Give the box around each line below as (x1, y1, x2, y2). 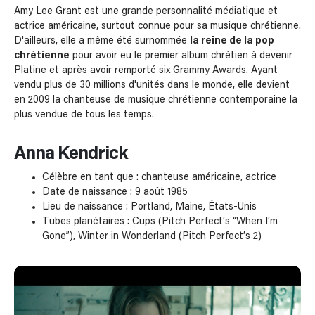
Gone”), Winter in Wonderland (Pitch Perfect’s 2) (42, 231, 262, 241)
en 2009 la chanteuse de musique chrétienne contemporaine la (14, 95, 297, 105)
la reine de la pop (190, 36, 274, 46)
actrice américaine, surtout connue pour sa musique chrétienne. (14, 21, 301, 32)
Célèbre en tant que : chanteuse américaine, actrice (42, 172, 276, 182)
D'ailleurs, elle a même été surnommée (14, 36, 190, 46)
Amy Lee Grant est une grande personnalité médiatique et (14, 6, 278, 17)
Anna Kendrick (14, 144, 127, 163)
